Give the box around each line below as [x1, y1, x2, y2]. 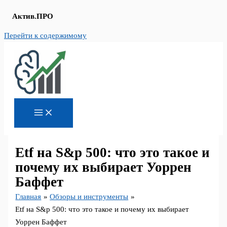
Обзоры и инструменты [50, 193, 129, 201]
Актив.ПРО [12, 12, 53, 20]
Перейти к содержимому [4, 31, 87, 40]
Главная [15, 193, 42, 201]
